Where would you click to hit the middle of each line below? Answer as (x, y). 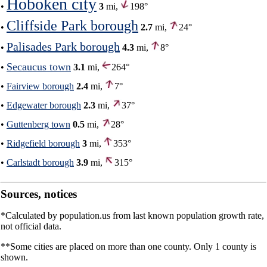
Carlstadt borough (40, 162)
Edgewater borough (44, 105)
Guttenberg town (38, 124)
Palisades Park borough (63, 46)
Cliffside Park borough (72, 25)
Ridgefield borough (43, 143)
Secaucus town (39, 66)
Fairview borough (40, 86)
